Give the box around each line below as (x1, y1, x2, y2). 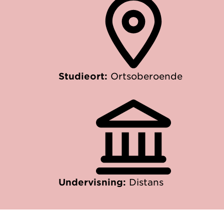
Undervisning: (58, 176, 129, 187)
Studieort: (58, 70, 110, 81)
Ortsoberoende (110, 70, 182, 81)
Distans (129, 176, 163, 187)
